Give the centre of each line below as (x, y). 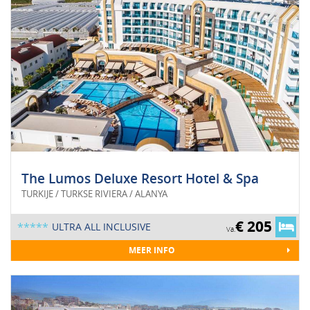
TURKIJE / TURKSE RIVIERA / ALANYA (94, 194)
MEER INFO (152, 250)
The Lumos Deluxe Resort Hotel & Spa (140, 179)
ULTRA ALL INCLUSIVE (101, 227)
